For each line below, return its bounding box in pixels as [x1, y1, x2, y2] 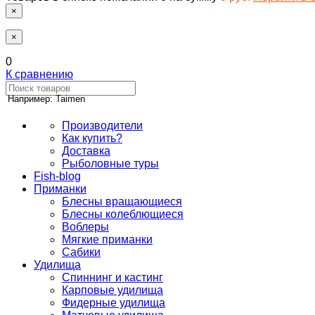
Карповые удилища [62, 284, 163, 296]
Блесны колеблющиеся [62, 208, 184, 220]
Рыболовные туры [62, 157, 159, 169]
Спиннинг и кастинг [62, 271, 163, 283]
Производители [62, 120, 143, 131]
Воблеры [62, 221, 109, 233]
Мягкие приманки [62, 233, 153, 245]
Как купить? [62, 132, 122, 144]
